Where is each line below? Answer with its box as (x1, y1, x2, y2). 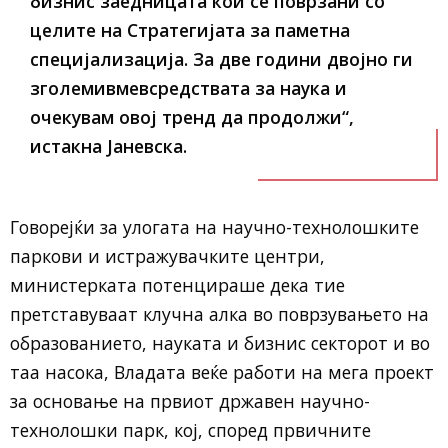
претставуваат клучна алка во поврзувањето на (10, 302, 429, 327)
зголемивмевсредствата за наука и (30, 76, 347, 101)
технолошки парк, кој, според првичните (10, 418, 371, 443)
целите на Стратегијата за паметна (30, 18, 350, 43)
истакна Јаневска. (30, 134, 187, 159)
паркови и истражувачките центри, (10, 244, 325, 269)
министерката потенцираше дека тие (10, 273, 345, 298)
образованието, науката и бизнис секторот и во (10, 331, 430, 356)
